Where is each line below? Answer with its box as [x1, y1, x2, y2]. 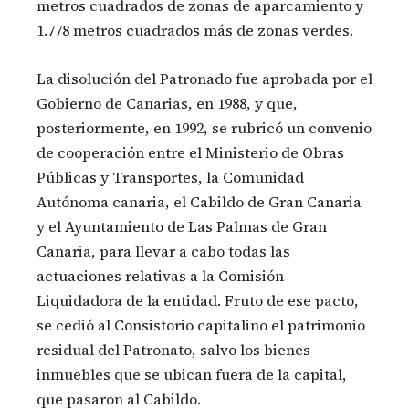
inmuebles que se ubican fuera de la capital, [37, 364, 347, 385]
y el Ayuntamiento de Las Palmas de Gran [37, 216, 327, 237]
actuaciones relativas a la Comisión [37, 266, 284, 287]
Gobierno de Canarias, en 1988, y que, [37, 93, 298, 114]
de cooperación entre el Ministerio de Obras [37, 142, 344, 163]
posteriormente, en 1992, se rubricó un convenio [37, 118, 372, 139]
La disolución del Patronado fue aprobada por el [37, 68, 372, 89]
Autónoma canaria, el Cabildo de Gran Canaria [37, 192, 362, 213]
